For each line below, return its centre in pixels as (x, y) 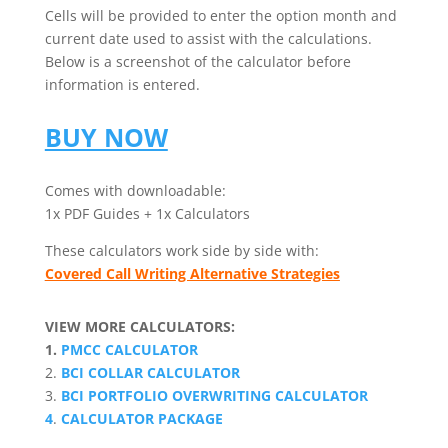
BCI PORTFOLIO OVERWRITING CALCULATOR (214, 395)
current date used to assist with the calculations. (208, 38)
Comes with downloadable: (135, 190)
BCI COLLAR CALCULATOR (150, 372)
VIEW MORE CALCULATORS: (139, 326)
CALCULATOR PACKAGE (141, 418)
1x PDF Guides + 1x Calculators (147, 213)
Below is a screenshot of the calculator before (197, 61)
